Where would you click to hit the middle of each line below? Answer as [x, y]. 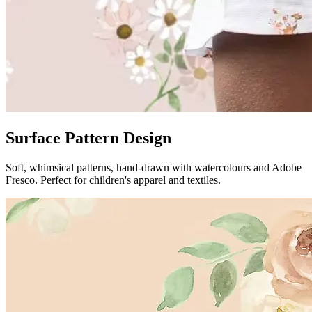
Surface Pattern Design [88, 138]
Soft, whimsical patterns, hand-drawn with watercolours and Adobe [154, 167]
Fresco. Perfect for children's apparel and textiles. [113, 180]
